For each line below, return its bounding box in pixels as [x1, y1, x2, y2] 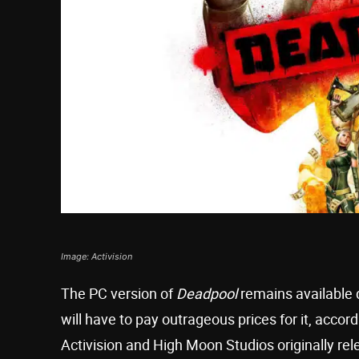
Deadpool [176, 283, 237, 303]
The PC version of [61, 283, 176, 303]
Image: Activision [61, 250, 133, 262]
